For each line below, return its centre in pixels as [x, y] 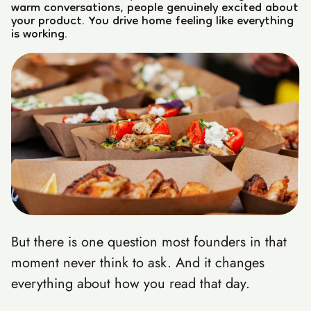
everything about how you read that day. [131, 284]
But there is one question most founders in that [149, 242]
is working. [39, 35]
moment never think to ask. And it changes [138, 263]
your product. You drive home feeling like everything [152, 22]
